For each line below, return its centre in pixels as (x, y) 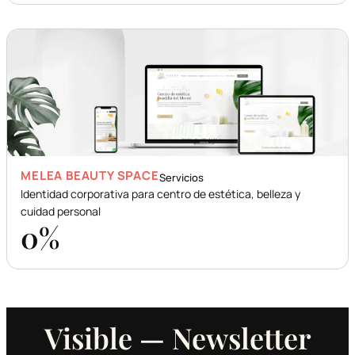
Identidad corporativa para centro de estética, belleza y (161, 194)
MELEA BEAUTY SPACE (90, 176)
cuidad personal (61, 212)
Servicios (181, 178)
